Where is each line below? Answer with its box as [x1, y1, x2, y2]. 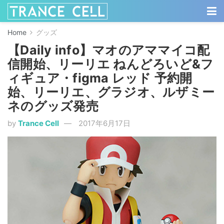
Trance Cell [18, 118, 59, 128]
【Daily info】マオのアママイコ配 [7, 42, 210, 57]
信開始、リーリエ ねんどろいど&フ [7, 56, 214, 71]
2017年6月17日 [78, 118, 130, 128]
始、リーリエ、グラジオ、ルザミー [7, 84, 214, 99]
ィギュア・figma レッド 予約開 [7, 70, 192, 85]
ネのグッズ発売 [7, 98, 98, 113]
